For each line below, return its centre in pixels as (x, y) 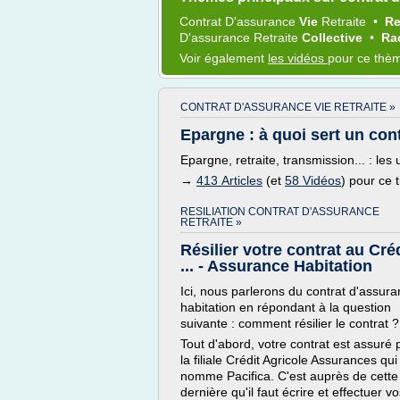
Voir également (224, 58)
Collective (334, 37)
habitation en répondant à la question (286, 307)
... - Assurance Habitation (276, 266)
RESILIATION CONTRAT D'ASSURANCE (280, 212)
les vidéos (298, 58)
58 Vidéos (313, 180)
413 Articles (229, 180)
